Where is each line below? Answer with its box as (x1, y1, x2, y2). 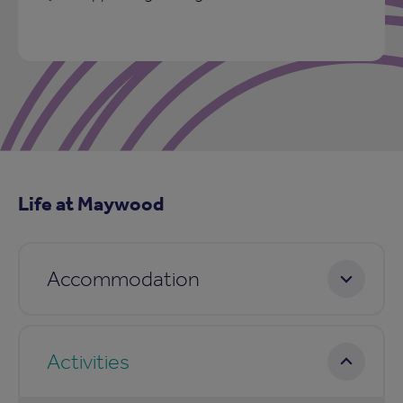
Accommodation (47, 265, 200, 291)
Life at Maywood (18, 190, 164, 215)
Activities (47, 348, 130, 373)
